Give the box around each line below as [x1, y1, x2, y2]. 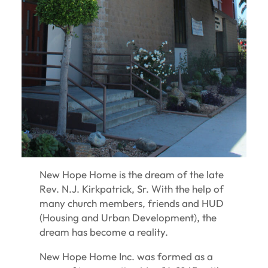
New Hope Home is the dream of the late [39, 167, 224, 181]
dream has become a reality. [39, 225, 169, 238]
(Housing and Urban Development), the [39, 211, 217, 224]
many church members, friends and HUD [39, 196, 224, 209]
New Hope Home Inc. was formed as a [39, 249, 214, 263]
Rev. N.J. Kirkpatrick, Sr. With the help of [39, 182, 224, 195]
